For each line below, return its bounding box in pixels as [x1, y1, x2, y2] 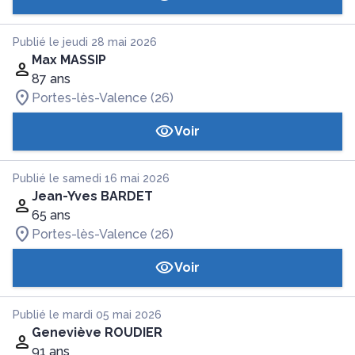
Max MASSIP [32, 52, 106, 67]
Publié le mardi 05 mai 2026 [13, 308, 162, 321]
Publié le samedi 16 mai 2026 [13, 172, 170, 185]
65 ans [32, 208, 71, 223]
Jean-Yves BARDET [32, 189, 153, 204]
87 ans [32, 71, 71, 86]
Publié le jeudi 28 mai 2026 [13, 36, 157, 48]
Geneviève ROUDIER [32, 325, 162, 340]
